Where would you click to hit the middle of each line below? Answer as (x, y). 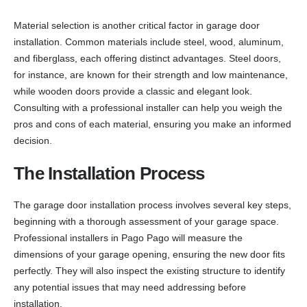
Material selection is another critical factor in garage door (137, 26)
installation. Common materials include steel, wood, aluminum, (149, 42)
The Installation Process (109, 174)
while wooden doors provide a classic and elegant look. (133, 91)
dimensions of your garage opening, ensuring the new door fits (149, 255)
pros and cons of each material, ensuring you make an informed (152, 124)
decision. (33, 141)
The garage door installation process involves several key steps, (152, 205)
